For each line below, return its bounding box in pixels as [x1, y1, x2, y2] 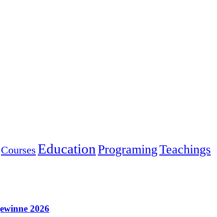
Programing [98, 142, 157, 156]
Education [38, 140, 96, 156]
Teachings [159, 142, 211, 156]
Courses [1, 143, 36, 156]
